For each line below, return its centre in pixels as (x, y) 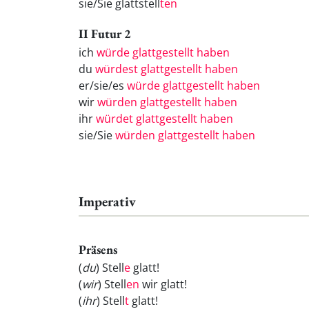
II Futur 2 (105, 33)
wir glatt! (163, 285)
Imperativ (107, 201)
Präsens (98, 249)
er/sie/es (103, 85)
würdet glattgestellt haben (165, 118)
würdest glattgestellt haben (167, 69)
